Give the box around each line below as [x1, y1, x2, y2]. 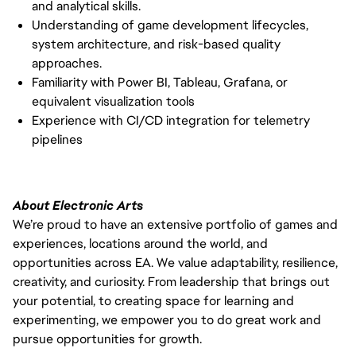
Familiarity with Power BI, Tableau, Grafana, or [32, 73, 288, 91]
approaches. [32, 54, 102, 72]
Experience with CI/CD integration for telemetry [32, 111, 310, 129]
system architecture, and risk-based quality [32, 35, 281, 52]
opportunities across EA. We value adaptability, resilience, [13, 253, 338, 271]
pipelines [32, 130, 83, 148]
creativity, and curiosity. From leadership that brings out [13, 273, 330, 290]
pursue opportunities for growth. [13, 330, 202, 347]
